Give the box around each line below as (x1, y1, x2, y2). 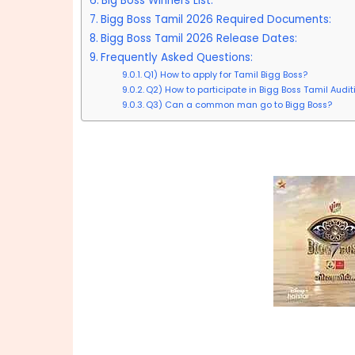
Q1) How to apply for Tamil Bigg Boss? (143, 68, 307, 81)
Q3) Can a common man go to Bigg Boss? (145, 98, 332, 111)
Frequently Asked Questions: (100, 50, 253, 65)
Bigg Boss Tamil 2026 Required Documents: (100, 12, 331, 27)
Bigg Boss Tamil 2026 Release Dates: (100, 31, 297, 46)
